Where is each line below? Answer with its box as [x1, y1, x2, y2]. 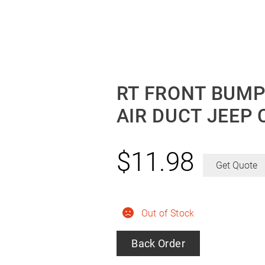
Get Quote [216, 159, 258, 171]
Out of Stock [141, 207, 195, 219]
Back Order [131, 237, 185, 250]
